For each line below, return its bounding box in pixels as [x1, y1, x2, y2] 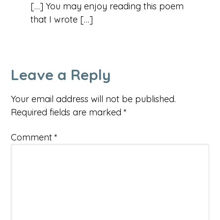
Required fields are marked [11, 106, 124, 118]
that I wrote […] [30, 13, 93, 25]
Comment [11, 131, 55, 143]
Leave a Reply [11, 65, 111, 84]
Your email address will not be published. [11, 93, 176, 105]
